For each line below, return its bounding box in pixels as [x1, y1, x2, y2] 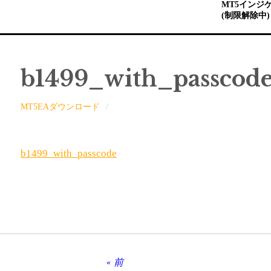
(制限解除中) [221, 11, 270, 20]
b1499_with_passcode [21, 148, 117, 159]
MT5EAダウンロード [21, 102, 100, 111]
